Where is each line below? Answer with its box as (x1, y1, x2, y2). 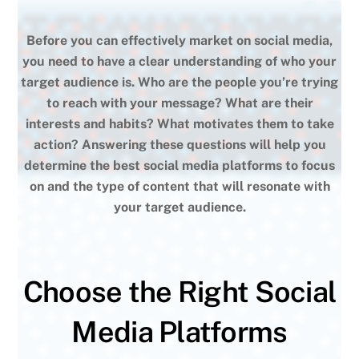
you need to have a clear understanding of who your (22, 53, 337, 69)
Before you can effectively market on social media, (26, 32, 333, 48)
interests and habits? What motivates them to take (25, 115, 334, 131)
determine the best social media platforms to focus (24, 157, 335, 173)
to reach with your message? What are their (46, 95, 313, 111)
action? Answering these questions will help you (33, 136, 326, 152)
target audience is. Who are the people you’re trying (21, 74, 338, 90)
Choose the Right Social (22, 275, 337, 309)
